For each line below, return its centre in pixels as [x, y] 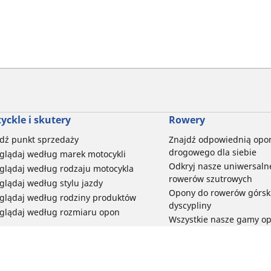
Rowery [187, 120]
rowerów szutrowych [210, 179]
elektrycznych [196, 232]
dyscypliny [190, 206]
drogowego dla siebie [212, 152]
